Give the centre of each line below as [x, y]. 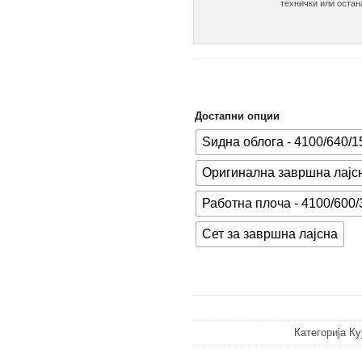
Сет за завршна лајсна [270, 234]
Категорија [321, 333]
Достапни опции [237, 116]
